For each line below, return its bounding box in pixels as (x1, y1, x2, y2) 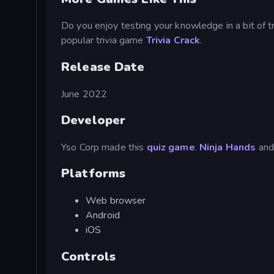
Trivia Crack (146, 34, 201, 48)
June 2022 (61, 87, 108, 101)
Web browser (86, 194, 146, 208)
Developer (61, 112, 126, 129)
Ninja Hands (199, 140, 256, 154)
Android (86, 209, 120, 223)
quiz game (146, 140, 195, 154)
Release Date (61, 59, 145, 76)
